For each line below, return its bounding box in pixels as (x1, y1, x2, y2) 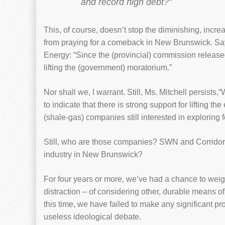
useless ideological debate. (44, 212, 141, 221)
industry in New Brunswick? (44, 150, 143, 159)
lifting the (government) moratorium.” (44, 63, 172, 72)
